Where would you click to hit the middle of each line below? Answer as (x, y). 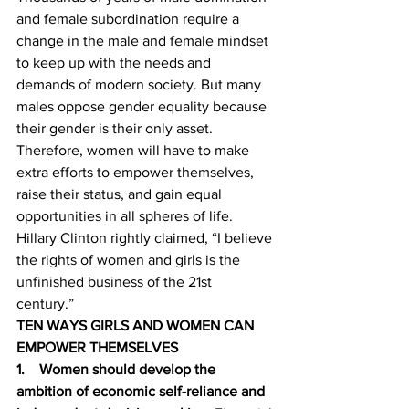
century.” (47, 304)
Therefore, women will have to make (135, 150)
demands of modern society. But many (141, 84)
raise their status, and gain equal (121, 194)
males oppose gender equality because (143, 106)
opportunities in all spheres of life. (126, 216)
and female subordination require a (130, 19)
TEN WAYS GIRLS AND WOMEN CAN (137, 325)
